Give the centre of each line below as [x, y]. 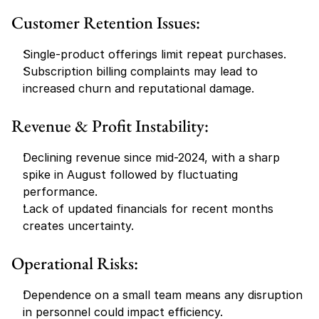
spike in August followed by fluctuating [130, 174]
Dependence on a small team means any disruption [163, 295]
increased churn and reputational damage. [138, 88]
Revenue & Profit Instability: [110, 126]
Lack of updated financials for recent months [148, 209]
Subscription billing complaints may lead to [140, 71]
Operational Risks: [75, 263]
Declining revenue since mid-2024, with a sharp [151, 157]
